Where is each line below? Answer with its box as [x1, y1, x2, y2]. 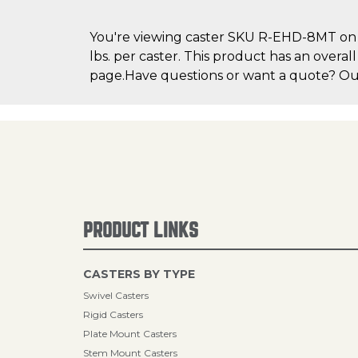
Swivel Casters [83, 289, 149, 301]
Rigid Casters [83, 308, 143, 320]
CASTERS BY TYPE [83, 267, 195, 281]
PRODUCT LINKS [83, 221, 198, 241]
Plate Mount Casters [83, 328, 177, 340]
